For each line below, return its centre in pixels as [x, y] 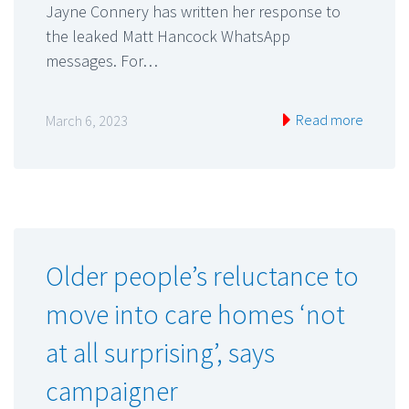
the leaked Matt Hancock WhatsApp [168, 36]
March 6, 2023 [87, 121]
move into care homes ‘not [195, 315]
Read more [328, 120]
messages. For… [102, 60]
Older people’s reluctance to [202, 276]
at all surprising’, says [160, 353]
